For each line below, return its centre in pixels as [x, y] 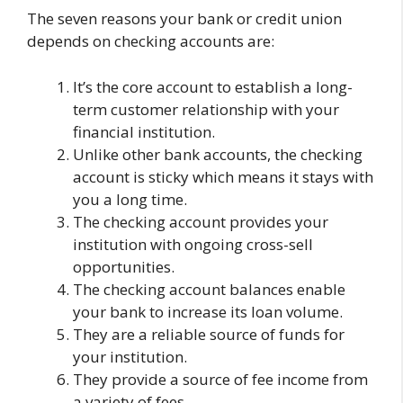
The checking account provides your [201, 221]
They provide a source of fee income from [220, 379]
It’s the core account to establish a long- [213, 86]
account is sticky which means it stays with [223, 176]
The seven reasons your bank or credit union [184, 18]
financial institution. [144, 131]
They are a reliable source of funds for [209, 334]
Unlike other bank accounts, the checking [218, 154]
